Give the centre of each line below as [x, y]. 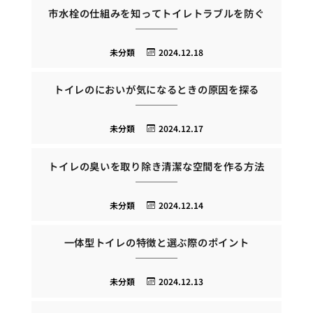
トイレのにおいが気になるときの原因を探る [156, 89]
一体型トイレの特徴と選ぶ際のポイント [156, 242]
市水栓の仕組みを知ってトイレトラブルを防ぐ [156, 13]
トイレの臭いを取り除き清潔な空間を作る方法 [156, 166]
